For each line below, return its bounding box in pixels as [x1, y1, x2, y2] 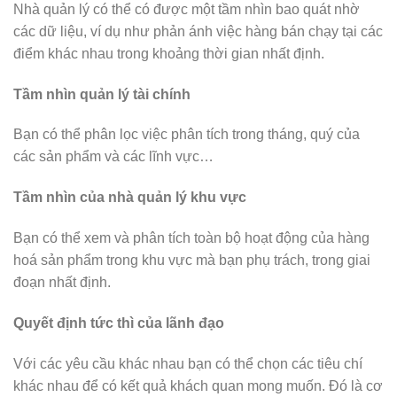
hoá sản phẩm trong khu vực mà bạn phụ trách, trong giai [13, 252, 370, 268]
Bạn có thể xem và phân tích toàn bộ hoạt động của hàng [13, 230, 370, 245]
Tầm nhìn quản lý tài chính [13, 86, 191, 102]
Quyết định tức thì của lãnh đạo [13, 315, 224, 331]
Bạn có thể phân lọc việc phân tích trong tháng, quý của [13, 127, 360, 143]
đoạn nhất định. [13, 274, 111, 290]
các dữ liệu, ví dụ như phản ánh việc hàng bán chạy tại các [13, 23, 383, 39]
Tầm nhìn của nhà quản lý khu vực [13, 190, 246, 206]
